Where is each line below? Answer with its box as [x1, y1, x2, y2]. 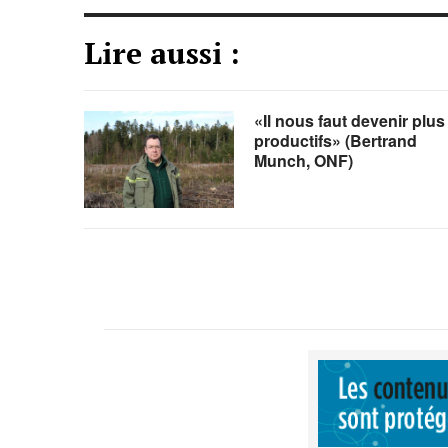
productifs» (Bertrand [253, 129, 417, 152]
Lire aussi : [84, 33, 240, 73]
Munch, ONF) [253, 149, 353, 172]
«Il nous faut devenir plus [253, 109, 445, 132]
